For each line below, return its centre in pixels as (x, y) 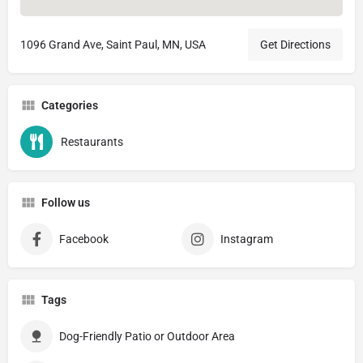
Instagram (247, 239)
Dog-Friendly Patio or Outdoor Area (147, 337)
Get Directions (295, 45)
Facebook (84, 239)
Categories (70, 106)
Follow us (66, 203)
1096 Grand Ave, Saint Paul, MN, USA (113, 45)
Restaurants (92, 142)
